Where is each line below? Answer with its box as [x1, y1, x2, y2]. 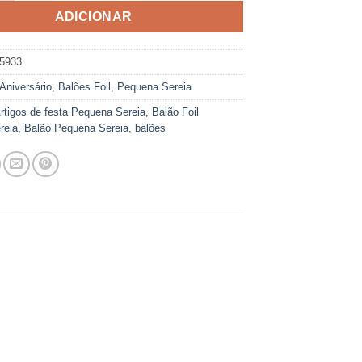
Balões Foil [58, 80, 112, 93]
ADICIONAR [54, 9, 133, 23]
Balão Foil [152, 105, 200, 118]
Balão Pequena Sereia [24, 121, 129, 134]
